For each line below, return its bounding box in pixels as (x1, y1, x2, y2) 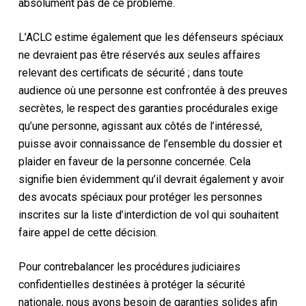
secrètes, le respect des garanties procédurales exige (18, 101, 278, 115)
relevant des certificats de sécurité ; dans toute (18, 66, 243, 79)
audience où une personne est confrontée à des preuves (18, 83, 288, 97)
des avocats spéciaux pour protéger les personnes (18, 190, 262, 204)
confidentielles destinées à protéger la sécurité (18, 277, 245, 291)
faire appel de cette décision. (18, 225, 158, 239)
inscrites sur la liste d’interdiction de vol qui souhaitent (18, 208, 279, 221)
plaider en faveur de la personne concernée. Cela (18, 154, 251, 168)
